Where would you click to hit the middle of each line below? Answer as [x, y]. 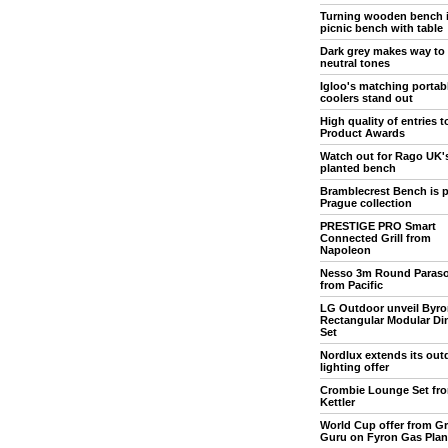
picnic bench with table [381, 28]
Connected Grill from [375, 238]
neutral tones [354, 63]
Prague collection [365, 203]
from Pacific [351, 285]
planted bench [357, 168]
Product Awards [362, 133]
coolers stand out [366, 98]
